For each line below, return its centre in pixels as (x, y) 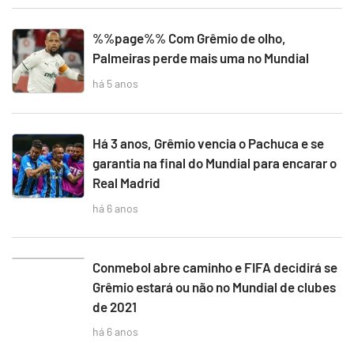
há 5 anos (115, 83)
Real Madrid (126, 183)
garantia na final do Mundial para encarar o (215, 163)
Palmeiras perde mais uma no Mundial (201, 58)
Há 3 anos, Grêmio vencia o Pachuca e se (208, 143)
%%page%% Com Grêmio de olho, (189, 38)
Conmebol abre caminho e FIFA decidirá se (215, 267)
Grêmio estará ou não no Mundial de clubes (214, 286)
